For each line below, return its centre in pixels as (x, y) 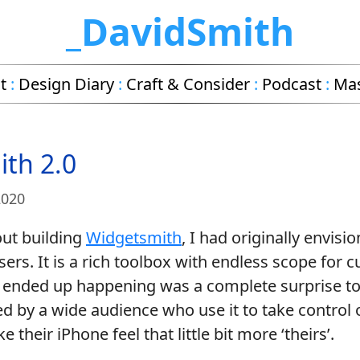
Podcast (292, 84)
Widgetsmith (134, 237)
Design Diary (66, 84)
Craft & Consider (188, 84)
